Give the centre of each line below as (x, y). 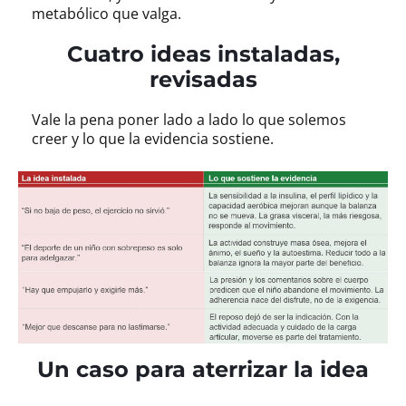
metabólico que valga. (106, 14)
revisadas (203, 80)
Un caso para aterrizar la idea (203, 369)
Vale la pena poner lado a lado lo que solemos (189, 120)
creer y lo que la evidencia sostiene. (153, 139)
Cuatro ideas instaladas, (203, 54)
